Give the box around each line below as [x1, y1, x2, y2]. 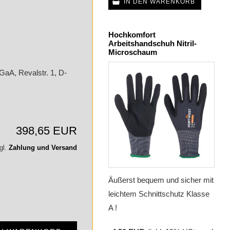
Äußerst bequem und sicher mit [108, 176, 214, 185]
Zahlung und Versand [8, 144, 77, 151]
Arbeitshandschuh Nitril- [108, 39, 197, 48]
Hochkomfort [108, 30, 156, 40]
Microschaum [108, 48, 157, 57]
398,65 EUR [15, 124, 77, 137]
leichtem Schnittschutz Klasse [108, 189, 209, 199]
